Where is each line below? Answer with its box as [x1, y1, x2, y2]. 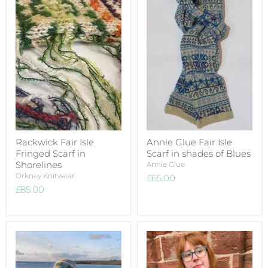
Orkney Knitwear [16, 170, 75, 180]
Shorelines [16, 159, 62, 170]
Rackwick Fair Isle [16, 136, 94, 148]
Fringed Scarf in [16, 147, 86, 159]
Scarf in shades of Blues [147, 147, 251, 159]
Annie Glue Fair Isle [147, 136, 232, 148]
